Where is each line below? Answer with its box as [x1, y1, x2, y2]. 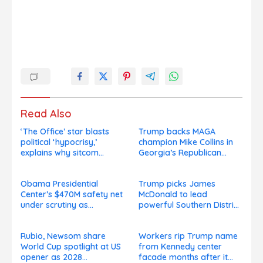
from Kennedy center [139, 241, 222, 252]
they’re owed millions [21, 221, 103, 232]
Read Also [21, 107, 72, 121]
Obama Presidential [21, 178, 98, 190]
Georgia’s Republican [139, 147, 221, 159]
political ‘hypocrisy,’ [21, 137, 97, 148]
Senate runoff [139, 158, 193, 169]
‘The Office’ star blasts [21, 126, 109, 137]
